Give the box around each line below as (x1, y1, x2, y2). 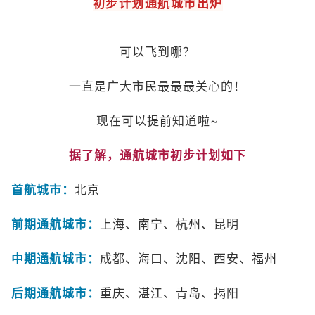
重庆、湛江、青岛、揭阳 (100, 285, 239, 300)
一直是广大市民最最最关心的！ (69, 79, 246, 94)
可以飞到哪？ (120, 44, 195, 59)
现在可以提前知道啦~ (96, 113, 219, 128)
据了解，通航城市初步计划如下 (69, 148, 246, 162)
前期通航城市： (11, 217, 100, 231)
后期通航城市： (11, 285, 100, 300)
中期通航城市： (11, 251, 100, 266)
